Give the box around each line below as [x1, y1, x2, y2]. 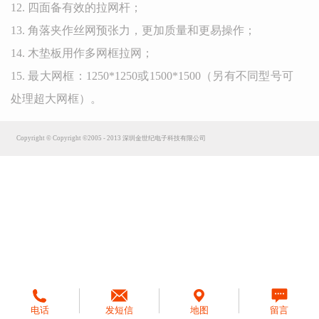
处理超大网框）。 [11, 93, 102, 105]
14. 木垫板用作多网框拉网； [11, 47, 153, 59]
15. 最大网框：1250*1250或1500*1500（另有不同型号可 [11, 70, 294, 82]
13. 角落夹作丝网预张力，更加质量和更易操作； [11, 24, 256, 36]
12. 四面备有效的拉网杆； [11, 1, 142, 14]
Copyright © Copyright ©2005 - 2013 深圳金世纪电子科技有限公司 [16, 134, 206, 142]
